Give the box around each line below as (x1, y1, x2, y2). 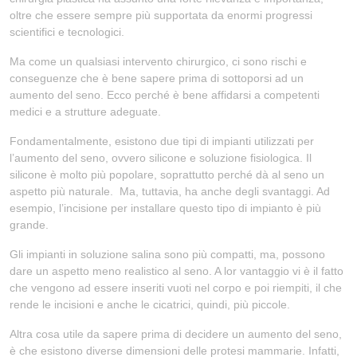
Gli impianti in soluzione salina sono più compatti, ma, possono (10, 248, 325, 261)
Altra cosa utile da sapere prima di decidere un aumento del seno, (10, 328, 342, 340)
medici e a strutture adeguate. (10, 105, 161, 118)
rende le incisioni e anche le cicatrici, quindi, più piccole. (10, 298, 293, 311)
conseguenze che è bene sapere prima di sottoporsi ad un (10, 72, 304, 84)
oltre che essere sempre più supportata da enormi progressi (10, 9, 312, 22)
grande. (10, 218, 49, 231)
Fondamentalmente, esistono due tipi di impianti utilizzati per (10, 135, 314, 147)
